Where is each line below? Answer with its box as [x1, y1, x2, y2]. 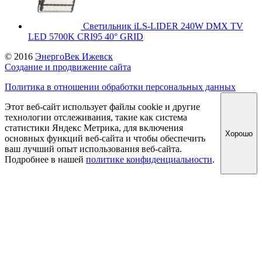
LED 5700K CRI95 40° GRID [28, 32, 143, 42]
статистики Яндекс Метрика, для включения [5, 123, 183, 133]
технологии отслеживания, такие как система [5, 112, 187, 123]
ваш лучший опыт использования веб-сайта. [5, 144, 182, 154]
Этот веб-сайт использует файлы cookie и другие [5, 102, 200, 112]
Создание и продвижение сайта [5, 62, 131, 73]
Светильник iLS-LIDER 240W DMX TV [83, 21, 243, 32]
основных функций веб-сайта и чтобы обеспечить [5, 133, 205, 144]
